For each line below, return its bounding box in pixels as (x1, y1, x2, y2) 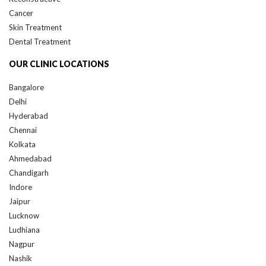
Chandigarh (9, 168, 49, 178)
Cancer (9, 8, 33, 18)
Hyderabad (9, 111, 48, 121)
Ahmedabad (9, 154, 52, 164)
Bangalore (9, 83, 44, 93)
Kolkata (9, 140, 36, 150)
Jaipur (9, 197, 30, 207)
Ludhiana (9, 225, 40, 235)
